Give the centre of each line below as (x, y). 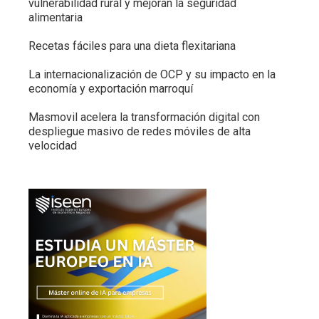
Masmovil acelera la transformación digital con (144, 117)
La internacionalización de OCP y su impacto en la (152, 75)
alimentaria (56, 18)
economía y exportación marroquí (111, 89)
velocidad (53, 146)
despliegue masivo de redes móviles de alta (140, 132)
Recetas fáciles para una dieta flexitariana (132, 46)
